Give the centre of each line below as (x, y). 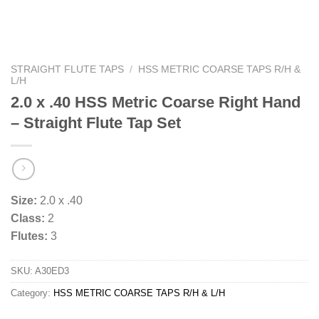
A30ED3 (52, 271)
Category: (32, 293)
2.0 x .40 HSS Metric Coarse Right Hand (156, 102)
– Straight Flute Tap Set (96, 122)
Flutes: (29, 236)
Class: (28, 219)
